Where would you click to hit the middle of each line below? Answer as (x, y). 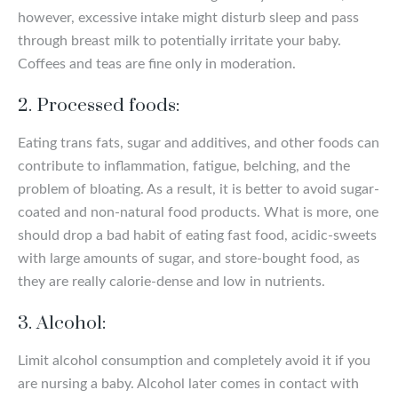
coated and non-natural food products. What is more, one (198, 212)
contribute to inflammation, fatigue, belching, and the (184, 166)
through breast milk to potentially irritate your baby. (179, 40)
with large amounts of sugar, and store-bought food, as (189, 258)
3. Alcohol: (62, 323)
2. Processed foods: (99, 105)
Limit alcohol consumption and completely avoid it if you (194, 360)
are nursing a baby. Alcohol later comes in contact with (188, 383)
